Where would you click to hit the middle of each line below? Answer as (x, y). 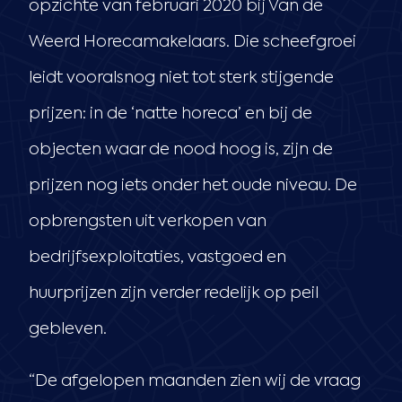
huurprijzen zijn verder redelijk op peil (174, 293)
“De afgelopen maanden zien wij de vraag (195, 381)
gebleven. (68, 329)
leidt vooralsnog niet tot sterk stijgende (181, 78)
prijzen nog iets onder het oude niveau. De (193, 185)
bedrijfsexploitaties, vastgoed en (157, 257)
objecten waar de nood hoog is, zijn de (181, 149)
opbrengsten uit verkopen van (148, 221)
